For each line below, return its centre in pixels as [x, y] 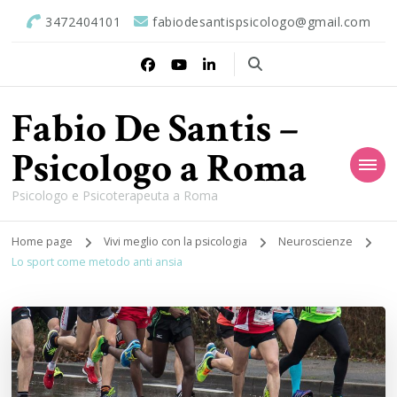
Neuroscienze [316, 241]
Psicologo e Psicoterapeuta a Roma [115, 195]
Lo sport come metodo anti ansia [97, 262]
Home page [43, 241]
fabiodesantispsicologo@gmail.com [261, 22]
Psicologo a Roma [160, 168]
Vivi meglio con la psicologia [177, 241]
